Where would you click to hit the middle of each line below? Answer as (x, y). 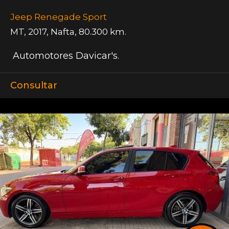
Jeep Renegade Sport (59, 17)
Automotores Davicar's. (65, 56)
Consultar (34, 86)
